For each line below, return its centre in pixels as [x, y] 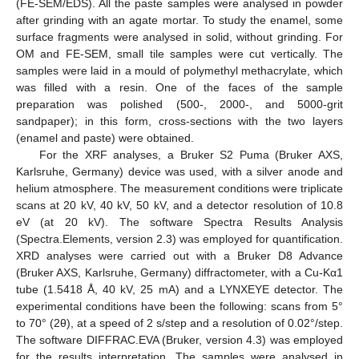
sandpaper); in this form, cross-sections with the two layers [179, 121]
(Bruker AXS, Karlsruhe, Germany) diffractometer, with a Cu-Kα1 [179, 272]
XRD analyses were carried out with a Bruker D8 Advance [179, 255]
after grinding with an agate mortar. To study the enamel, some [179, 20]
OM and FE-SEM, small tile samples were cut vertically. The [179, 53]
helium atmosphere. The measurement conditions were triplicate [179, 188]
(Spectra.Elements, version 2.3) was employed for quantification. [179, 238]
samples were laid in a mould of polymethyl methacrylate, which [179, 70]
